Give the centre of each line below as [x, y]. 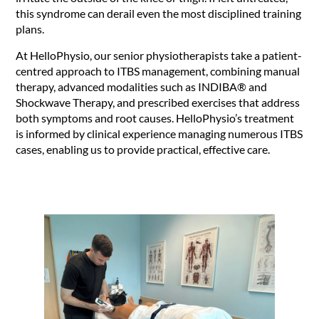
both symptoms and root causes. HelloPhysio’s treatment [155, 117]
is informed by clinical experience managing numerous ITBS [159, 133]
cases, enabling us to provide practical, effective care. [143, 149]
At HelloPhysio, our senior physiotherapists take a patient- [159, 55]
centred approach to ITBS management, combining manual [158, 70]
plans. [30, 29]
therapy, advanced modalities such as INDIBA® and [142, 86]
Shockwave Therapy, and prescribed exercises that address [158, 102]
